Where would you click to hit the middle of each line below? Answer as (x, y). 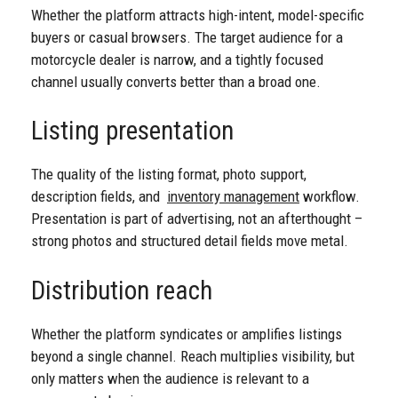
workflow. (330, 197)
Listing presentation (132, 131)
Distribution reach (122, 290)
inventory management (233, 197)
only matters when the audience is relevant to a (170, 378)
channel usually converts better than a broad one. (176, 81)
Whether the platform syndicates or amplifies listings (187, 334)
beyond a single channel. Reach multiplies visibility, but (193, 356)
